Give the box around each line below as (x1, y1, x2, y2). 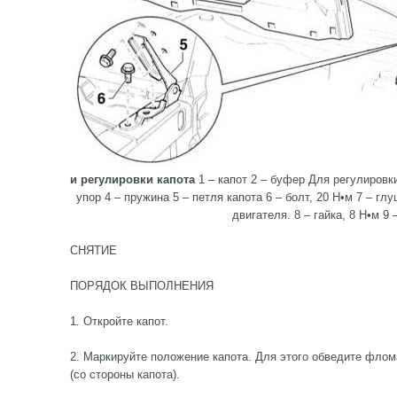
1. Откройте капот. (70, 315, 168, 328)
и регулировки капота (70, 173, 195, 186)
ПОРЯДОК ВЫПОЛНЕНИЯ (70, 279, 214, 292)
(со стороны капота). (70, 368, 180, 381)
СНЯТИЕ (70, 244, 117, 257)
